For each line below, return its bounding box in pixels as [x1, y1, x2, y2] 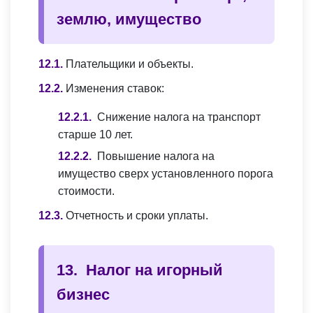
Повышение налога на [97, 150, 214, 163]
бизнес [57, 286, 110, 304]
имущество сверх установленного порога [58, 168, 273, 180]
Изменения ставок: [66, 82, 164, 95]
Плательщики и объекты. [66, 58, 194, 71]
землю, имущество [57, 10, 201, 29]
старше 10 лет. [58, 129, 133, 141]
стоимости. [58, 185, 115, 198]
